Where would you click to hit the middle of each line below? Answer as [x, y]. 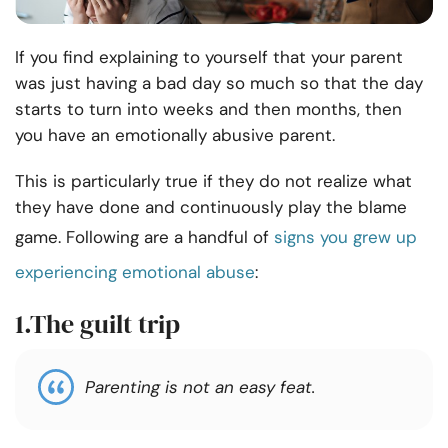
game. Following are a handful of [144, 237]
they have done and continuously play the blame [211, 207]
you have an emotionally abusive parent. [175, 135]
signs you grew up [345, 237]
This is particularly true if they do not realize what [213, 181]
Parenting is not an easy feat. [200, 387]
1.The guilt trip [97, 324]
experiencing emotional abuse [135, 272]
